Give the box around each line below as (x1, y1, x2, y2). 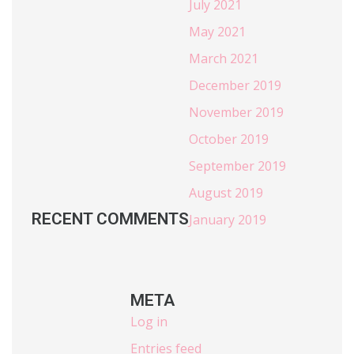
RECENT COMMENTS (32, 209, 189, 229)
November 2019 (189, 104, 284, 122)
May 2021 (189, 23, 246, 41)
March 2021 (189, 50, 258, 68)
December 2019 (189, 77, 281, 95)
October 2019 (189, 130, 269, 149)
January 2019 (189, 211, 266, 229)
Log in (130, 312, 168, 330)
